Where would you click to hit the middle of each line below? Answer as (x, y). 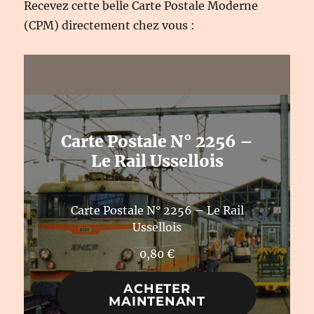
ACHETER (157, 288)
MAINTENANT (157, 301)
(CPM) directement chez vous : (110, 26)
